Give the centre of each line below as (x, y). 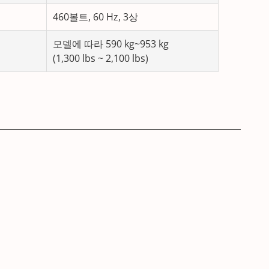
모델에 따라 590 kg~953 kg (111, 44)
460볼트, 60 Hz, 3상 (95, 17)
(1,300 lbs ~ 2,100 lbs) (101, 58)
